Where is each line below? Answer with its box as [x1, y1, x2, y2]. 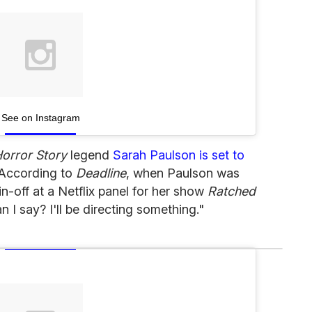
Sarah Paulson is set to [113, 148, 244, 163]
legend [67, 148, 113, 163]
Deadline [76, 166, 126, 181]
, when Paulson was [126, 166, 240, 181]
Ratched [208, 184, 256, 199]
